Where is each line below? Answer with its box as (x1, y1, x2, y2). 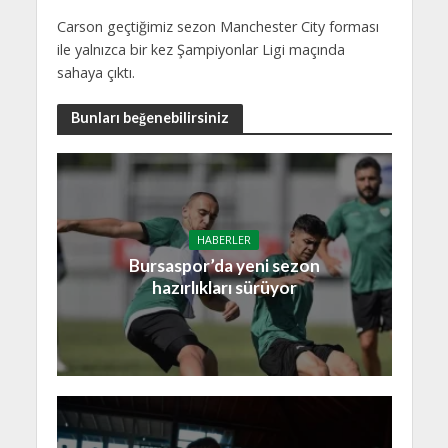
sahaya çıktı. (56, 62, 135, 82)
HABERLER (197, 232, 251, 247)
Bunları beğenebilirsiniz (70, 109, 229, 127)
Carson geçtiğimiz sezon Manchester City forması (56, 16, 379, 36)
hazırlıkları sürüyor (151, 276, 297, 298)
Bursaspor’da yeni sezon (128, 254, 320, 276)
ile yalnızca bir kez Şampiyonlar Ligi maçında (56, 39, 345, 59)
